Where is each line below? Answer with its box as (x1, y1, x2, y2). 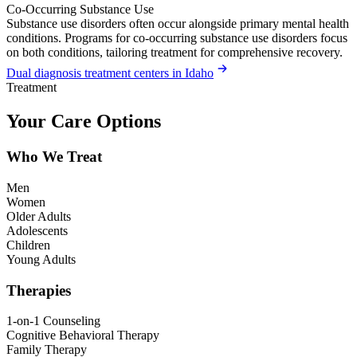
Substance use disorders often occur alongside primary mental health (6, 17, 349, 31)
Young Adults (6, 252, 76, 266)
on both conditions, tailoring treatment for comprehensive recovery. (6, 45, 343, 60)
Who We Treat (6, 148, 102, 166)
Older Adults (6, 209, 71, 223)
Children (6, 237, 50, 252)
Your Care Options (6, 111, 161, 132)
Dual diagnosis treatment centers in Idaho (6, 66, 214, 80)
